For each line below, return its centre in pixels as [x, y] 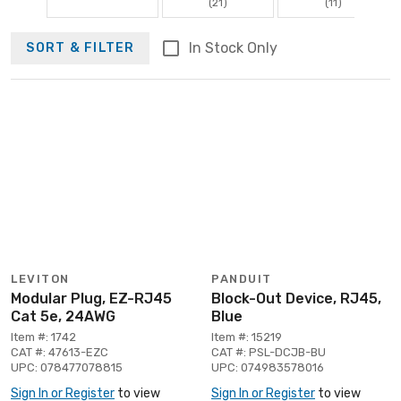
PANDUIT [242, 278]
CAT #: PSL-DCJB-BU [269, 352]
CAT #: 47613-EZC [60, 352]
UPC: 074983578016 [268, 367]
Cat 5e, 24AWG [63, 316]
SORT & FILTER [81, 48]
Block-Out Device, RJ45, [296, 298]
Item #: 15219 [247, 337]
